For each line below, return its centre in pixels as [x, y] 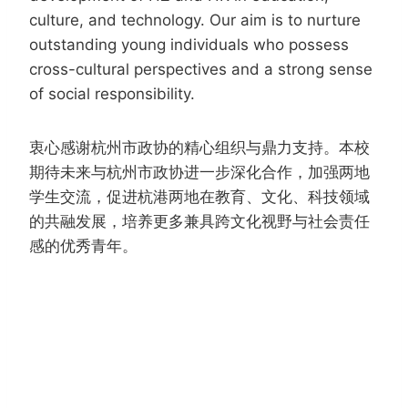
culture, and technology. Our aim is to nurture [195, 20]
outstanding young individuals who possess [189, 45]
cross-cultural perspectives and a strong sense [201, 70]
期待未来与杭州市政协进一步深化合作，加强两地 [199, 173]
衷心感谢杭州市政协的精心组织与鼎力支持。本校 [199, 148]
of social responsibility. [112, 94]
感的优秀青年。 [83, 246]
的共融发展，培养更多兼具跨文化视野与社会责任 [199, 222]
